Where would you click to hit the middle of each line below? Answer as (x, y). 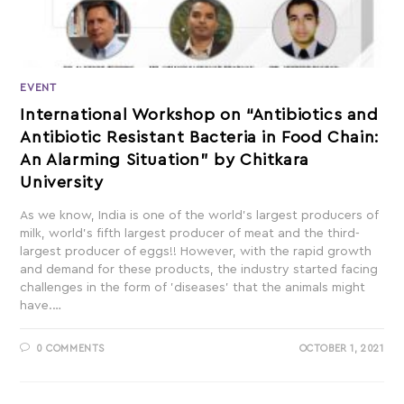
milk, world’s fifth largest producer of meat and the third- (190, 233)
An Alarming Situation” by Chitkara (165, 159)
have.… (41, 305)
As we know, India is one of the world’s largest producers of (200, 215)
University (62, 182)
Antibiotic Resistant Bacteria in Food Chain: (200, 137)
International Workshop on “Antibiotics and (199, 114)
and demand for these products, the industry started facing (199, 269)
